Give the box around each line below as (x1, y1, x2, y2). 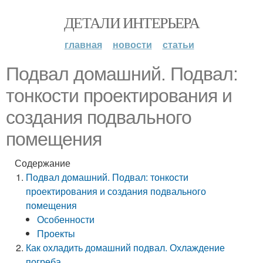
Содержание (15, 156, 70, 170)
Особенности (37, 213, 95, 226)
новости (112, 38, 152, 51)
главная (64, 38, 102, 51)
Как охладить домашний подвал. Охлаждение (26, 241, 225, 254)
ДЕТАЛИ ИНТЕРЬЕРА (63, 12, 200, 32)
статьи (162, 38, 194, 51)
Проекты (37, 227, 76, 240)
